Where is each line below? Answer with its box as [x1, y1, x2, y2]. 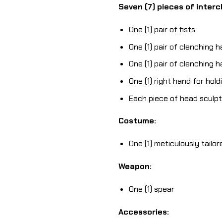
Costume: [118, 115, 156, 126]
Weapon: [118, 161, 152, 171]
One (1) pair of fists [128, 24, 195, 35]
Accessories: [118, 206, 169, 217]
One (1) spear [128, 183, 174, 194]
